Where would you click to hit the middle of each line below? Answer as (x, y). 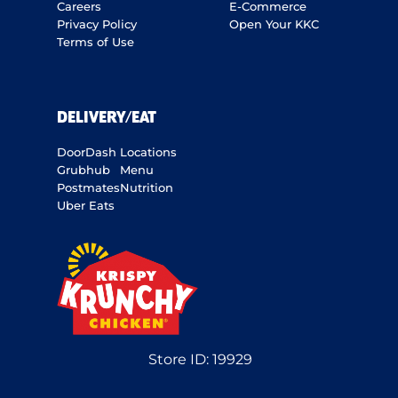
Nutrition (147, 188)
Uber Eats (86, 206)
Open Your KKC (274, 24)
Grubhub (84, 170)
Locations (148, 152)
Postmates (88, 188)
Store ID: (181, 360)
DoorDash (87, 152)
